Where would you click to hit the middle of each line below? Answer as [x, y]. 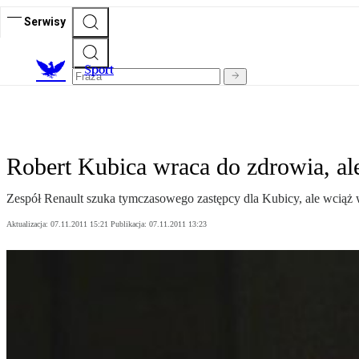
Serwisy [45, 21]
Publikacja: [130, 224]
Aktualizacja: [28, 224]
